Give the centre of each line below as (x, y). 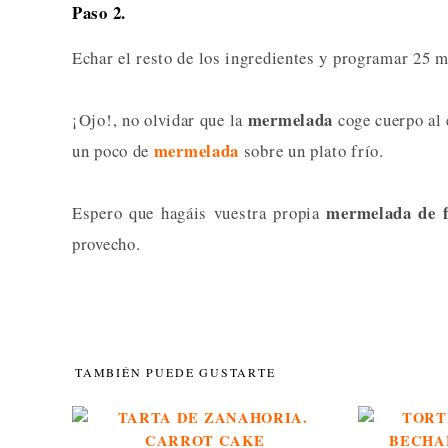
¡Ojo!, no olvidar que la (160, 119)
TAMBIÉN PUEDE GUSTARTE (175, 371)
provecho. (106, 243)
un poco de (113, 150)
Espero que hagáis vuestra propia (199, 212)
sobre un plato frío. (311, 150)
